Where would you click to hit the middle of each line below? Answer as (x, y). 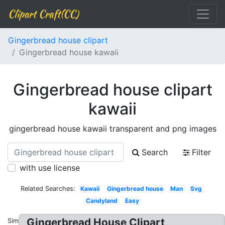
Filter (201, 152)
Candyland (102, 201)
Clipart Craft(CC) (43, 14)
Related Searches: (48, 189)
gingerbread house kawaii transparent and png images (113, 129)
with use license (50, 168)
